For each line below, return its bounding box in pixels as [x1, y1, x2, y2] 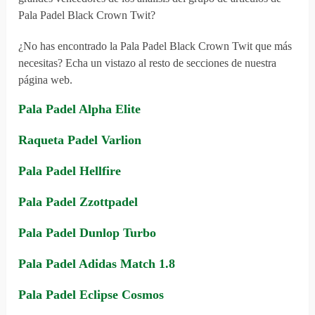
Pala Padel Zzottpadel [18, 195, 139, 210]
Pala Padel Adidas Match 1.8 [18, 257, 176, 271]
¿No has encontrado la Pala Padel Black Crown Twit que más [18, 40, 292, 53]
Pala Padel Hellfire [18, 164, 122, 179]
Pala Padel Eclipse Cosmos [18, 288, 165, 302]
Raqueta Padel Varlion [18, 133, 142, 148]
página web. [18, 74, 73, 86]
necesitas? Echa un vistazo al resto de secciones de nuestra [18, 57, 277, 70]
